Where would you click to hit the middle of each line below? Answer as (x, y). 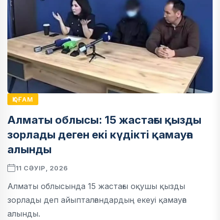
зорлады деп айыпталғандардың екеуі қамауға (97, 200)
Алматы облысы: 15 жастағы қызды (104, 120)
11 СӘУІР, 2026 (42, 168)
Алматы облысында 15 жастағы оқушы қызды (96, 186)
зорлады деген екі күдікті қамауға (100, 135)
